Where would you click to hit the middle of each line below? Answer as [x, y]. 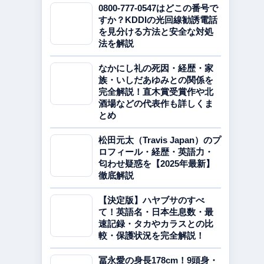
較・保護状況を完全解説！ [151, 235]
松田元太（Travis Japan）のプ [160, 140]
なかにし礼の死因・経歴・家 [156, 68]
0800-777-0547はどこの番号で [158, 8]
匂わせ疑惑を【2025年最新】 [156, 164]
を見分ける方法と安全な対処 [156, 32]
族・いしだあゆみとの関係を [156, 80]
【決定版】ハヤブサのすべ [151, 200]
